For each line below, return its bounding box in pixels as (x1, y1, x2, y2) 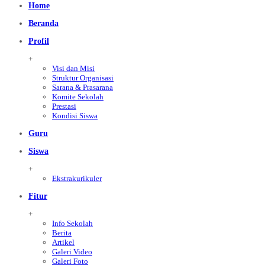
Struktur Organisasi (52, 73, 114, 82)
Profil (28, 36, 49, 46)
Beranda (28, 18, 59, 28)
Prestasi (52, 101, 76, 111)
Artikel (52, 237, 75, 247)
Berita (52, 228, 72, 237)
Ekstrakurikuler (52, 173, 102, 183)
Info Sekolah (52, 218, 93, 228)
